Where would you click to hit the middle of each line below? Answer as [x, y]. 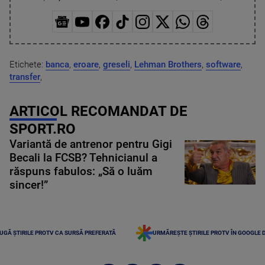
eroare [86, 64]
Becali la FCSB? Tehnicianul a [83, 158]
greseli [117, 64]
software [223, 64]
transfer [25, 77]
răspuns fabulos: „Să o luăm [81, 171]
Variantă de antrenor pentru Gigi [91, 144]
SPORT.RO [43, 129]
